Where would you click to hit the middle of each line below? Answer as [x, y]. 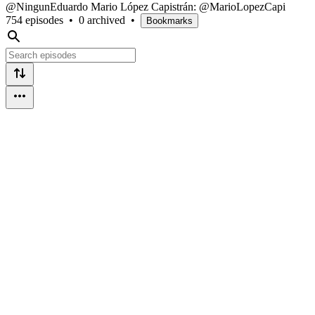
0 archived [102, 20]
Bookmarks [169, 20]
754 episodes [34, 20]
